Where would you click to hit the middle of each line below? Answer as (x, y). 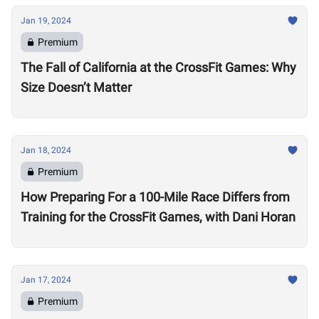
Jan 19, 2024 (46, 21)
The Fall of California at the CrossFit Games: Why (158, 67)
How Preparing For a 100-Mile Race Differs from (155, 197)
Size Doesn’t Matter (76, 87)
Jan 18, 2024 (46, 150)
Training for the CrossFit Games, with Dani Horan (158, 217)
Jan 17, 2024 (46, 280)
